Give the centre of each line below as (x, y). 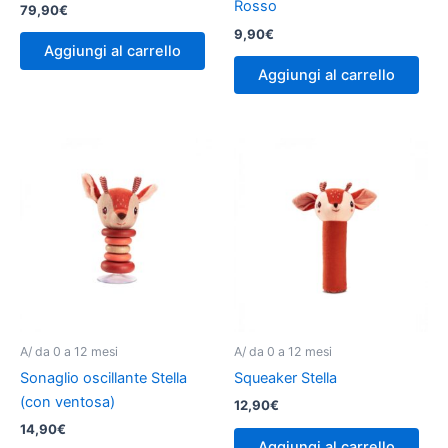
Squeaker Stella (285, 378)
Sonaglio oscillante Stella (103, 378)
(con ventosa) (67, 402)
